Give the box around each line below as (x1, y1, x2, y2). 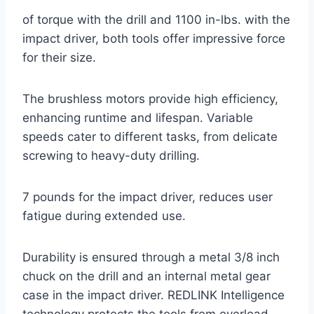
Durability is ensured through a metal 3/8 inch (22, 250, 280, 265)
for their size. (22, 50, 96, 65)
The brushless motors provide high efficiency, (22, 92, 278, 107)
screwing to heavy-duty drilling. (22, 149, 200, 163)
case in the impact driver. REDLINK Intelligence (22, 288, 285, 303)
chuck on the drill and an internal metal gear (22, 269, 271, 284)
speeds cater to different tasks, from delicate (22, 130, 278, 144)
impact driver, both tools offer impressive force (22, 32, 285, 46)
